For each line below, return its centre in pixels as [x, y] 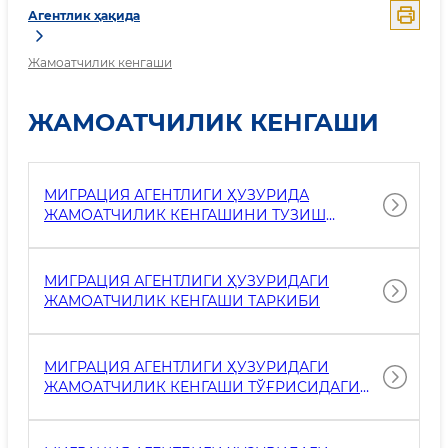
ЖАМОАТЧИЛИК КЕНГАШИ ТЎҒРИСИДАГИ [202, 387]
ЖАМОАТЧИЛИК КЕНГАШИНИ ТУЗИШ [185, 215]
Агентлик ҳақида [84, 16]
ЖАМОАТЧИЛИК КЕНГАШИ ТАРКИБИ [182, 301]
